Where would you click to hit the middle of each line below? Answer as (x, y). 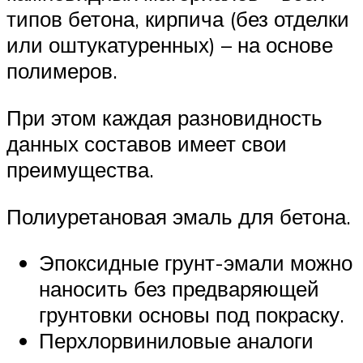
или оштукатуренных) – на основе (170, 45)
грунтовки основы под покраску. (192, 315)
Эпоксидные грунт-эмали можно (196, 263)
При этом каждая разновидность (164, 117)
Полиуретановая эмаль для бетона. (179, 216)
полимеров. (62, 71)
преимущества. (80, 169)
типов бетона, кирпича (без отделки (178, 19)
